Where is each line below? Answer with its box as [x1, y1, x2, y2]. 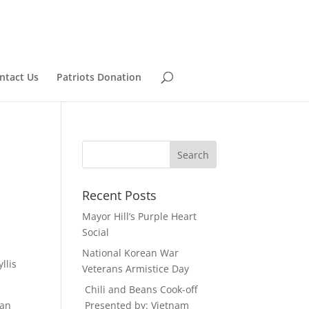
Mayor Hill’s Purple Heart [82, 210, 197, 223]
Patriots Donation [57, 70, 141, 83]
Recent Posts [82, 187, 157, 203]
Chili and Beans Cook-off [82, 283, 198, 296]
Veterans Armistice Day [82, 262, 190, 275]
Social [82, 226, 110, 239]
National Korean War [82, 246, 179, 259]
